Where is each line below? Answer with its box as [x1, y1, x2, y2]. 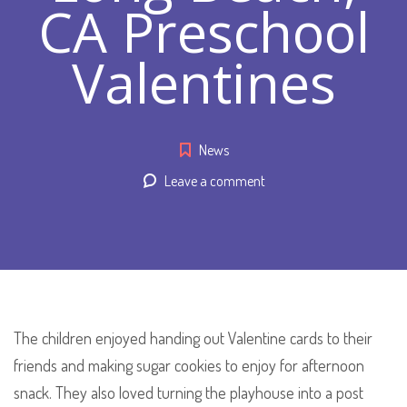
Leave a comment [164, 171, 265, 190]
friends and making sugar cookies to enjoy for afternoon [14, 354, 364, 375]
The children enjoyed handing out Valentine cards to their [14, 327, 372, 348]
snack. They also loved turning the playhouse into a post [14, 382, 363, 402]
